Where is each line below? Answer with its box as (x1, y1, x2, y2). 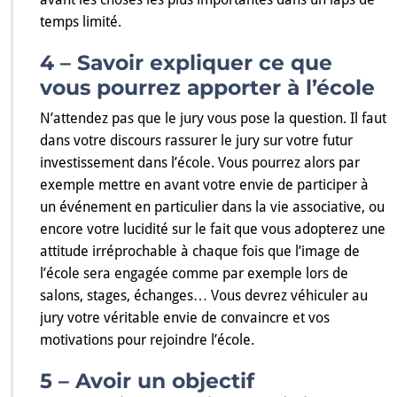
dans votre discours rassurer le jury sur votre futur (40, 132, 353, 150)
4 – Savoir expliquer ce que (40, 50, 332, 76)
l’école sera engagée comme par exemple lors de (40, 265, 348, 283)
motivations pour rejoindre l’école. (40, 331, 254, 349)
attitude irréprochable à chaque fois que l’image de (40, 243, 360, 261)
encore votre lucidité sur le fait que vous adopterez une (40, 221, 385, 238)
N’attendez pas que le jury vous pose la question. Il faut (40, 110, 386, 128)
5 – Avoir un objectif (40, 368, 254, 394)
